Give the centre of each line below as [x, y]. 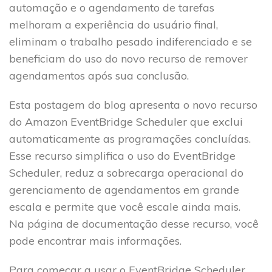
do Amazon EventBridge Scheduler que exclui [126, 121]
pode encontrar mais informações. [95, 240]
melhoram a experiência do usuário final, [114, 24]
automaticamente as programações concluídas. [130, 138]
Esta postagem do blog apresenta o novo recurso [133, 104]
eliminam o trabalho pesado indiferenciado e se [131, 41]
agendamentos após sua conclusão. [99, 75]
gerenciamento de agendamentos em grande [124, 189]
